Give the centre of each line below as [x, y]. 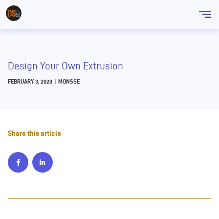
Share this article [34, 133]
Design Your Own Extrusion [66, 66]
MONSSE [69, 81]
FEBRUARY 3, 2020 [30, 81]
